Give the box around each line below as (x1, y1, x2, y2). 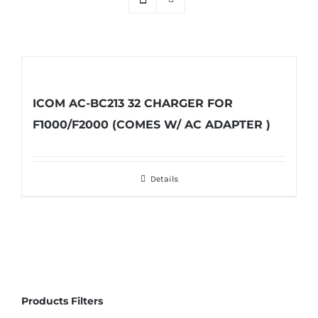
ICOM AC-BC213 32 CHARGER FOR (33, 97, 233, 111)
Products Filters (21, 295, 103, 308)
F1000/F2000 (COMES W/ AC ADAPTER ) (33, 118, 270, 132)
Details (150, 174, 178, 185)
